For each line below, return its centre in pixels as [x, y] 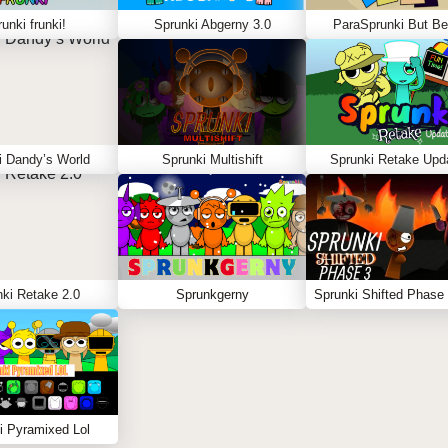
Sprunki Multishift [212, 159]
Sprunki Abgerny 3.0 [212, 24]
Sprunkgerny [212, 294]
